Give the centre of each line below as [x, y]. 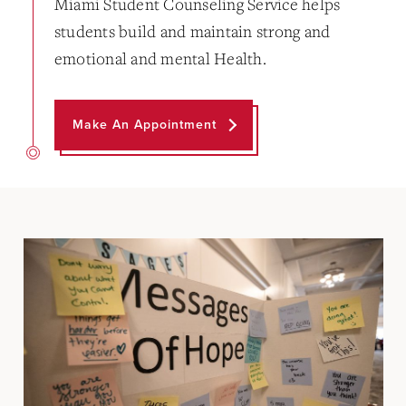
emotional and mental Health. [160, 58]
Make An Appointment [144, 125]
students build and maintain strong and [192, 31]
